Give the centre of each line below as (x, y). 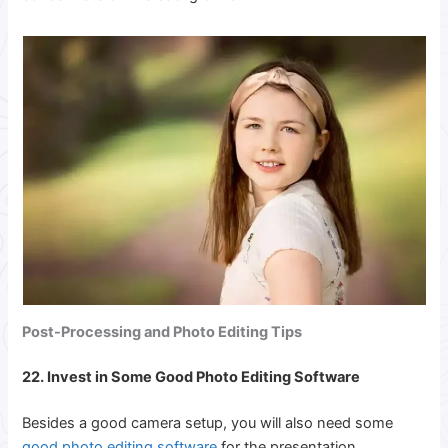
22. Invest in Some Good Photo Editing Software (193, 377)
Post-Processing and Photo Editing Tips (162, 331)
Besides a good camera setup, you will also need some (208, 423)
